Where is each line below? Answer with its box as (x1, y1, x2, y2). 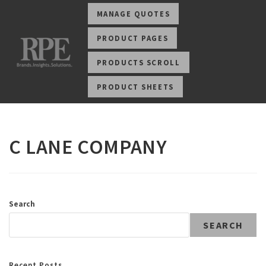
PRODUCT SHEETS (96, 82, 174, 91)
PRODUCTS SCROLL (96, 58, 180, 67)
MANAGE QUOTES (96, 9, 170, 18)
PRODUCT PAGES (96, 33, 169, 43)
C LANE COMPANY (9, 134, 167, 159)
